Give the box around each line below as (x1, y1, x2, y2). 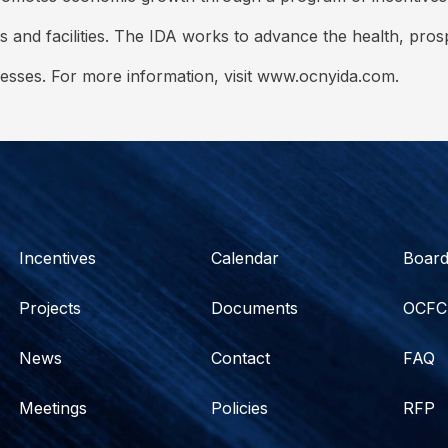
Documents (211, 298, 299, 319)
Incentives (19, 248, 97, 269)
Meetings (19, 398, 88, 419)
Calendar (211, 248, 280, 269)
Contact (211, 348, 271, 369)
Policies (211, 398, 269, 419)
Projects (19, 298, 82, 319)
